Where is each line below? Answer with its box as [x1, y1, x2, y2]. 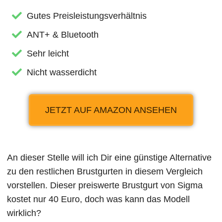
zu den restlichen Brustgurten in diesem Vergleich [7, 166, 203, 176]
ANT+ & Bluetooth [27, 29, 99, 40]
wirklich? [7, 208, 42, 218]
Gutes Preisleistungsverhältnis [27, 10, 147, 21]
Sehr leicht [27, 48, 69, 58]
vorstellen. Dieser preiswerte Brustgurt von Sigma [7, 180, 203, 190]
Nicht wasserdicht [27, 67, 97, 77]
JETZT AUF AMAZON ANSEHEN [45, 105, 177, 115]
